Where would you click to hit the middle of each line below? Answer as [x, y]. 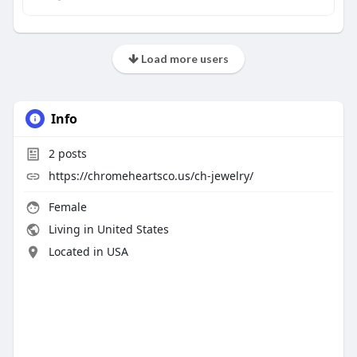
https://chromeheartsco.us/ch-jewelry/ [151, 176]
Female [66, 207]
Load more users [183, 59]
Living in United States [107, 229]
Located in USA [88, 252]
